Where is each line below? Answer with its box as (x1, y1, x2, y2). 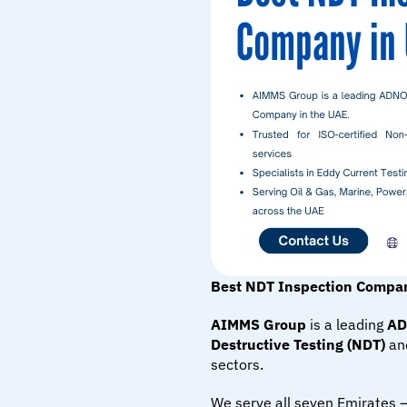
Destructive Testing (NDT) (211, 335, 385, 353)
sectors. (211, 355, 263, 373)
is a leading (306, 315, 387, 333)
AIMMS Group (211, 315, 306, 333)
